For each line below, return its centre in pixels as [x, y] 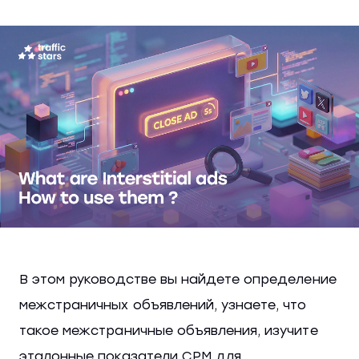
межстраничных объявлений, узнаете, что [163, 305]
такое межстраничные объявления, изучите [169, 331]
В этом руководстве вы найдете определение [178, 280]
